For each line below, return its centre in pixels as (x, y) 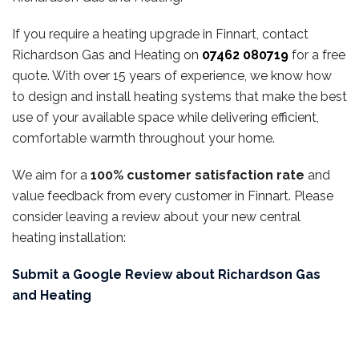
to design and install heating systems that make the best (179, 96)
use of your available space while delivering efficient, (165, 117)
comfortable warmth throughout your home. (143, 138)
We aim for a (51, 175)
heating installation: (69, 237)
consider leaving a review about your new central (156, 216)
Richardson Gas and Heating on (107, 54)
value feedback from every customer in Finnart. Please (173, 196)
